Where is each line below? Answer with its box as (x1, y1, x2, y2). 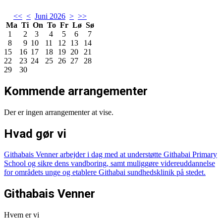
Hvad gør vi (4, 126, 66, 141)
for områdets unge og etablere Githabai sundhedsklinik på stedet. (4, 168, 206, 177)
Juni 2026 (35, 11, 65, 20)
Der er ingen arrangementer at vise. (4, 108, 113, 116)
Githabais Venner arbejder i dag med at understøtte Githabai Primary (4, 150, 217, 159)
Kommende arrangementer (4, 84, 148, 98)
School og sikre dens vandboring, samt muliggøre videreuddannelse (4, 159, 215, 168)
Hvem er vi (4, 211, 39, 220)
